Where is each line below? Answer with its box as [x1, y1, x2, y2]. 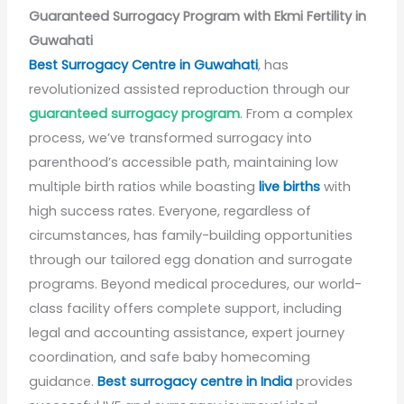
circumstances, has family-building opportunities [29, 226, 353, 245]
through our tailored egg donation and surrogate [29, 251, 353, 270]
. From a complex [240, 105, 353, 124]
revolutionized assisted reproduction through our [29, 80, 351, 99]
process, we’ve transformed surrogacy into [29, 129, 313, 148]
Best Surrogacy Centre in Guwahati [29, 56, 259, 75]
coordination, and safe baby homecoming [29, 348, 311, 367]
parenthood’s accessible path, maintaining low [29, 153, 339, 172]
